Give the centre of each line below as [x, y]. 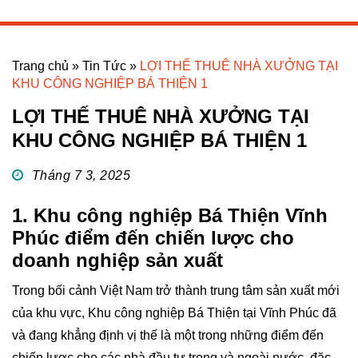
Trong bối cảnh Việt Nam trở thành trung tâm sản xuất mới [176, 290]
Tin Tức [104, 66]
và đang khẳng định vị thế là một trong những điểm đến [168, 335]
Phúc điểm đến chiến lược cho [153, 238]
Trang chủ [40, 66]
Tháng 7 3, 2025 [81, 175]
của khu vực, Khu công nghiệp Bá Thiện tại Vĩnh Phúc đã [174, 312]
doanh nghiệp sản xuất [117, 260]
